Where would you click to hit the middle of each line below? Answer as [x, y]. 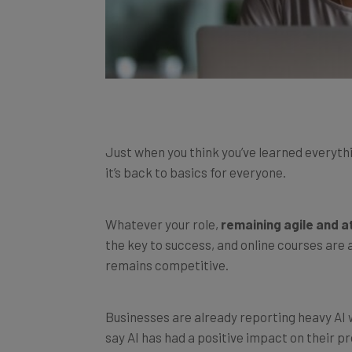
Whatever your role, [163, 206]
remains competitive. [167, 247]
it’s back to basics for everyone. [196, 154]
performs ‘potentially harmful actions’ [220, 340]
